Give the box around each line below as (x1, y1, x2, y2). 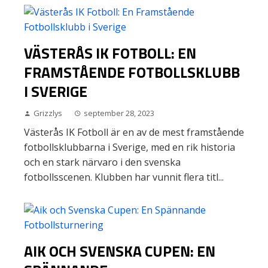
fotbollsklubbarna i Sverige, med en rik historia (24, 141, 235, 154)
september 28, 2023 (84, 108, 154, 118)
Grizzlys (33, 108, 62, 118)
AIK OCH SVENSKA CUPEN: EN (24, 240, 215, 263)
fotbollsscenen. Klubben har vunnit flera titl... (24, 170, 224, 184)
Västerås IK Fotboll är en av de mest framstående (24, 126, 244, 139)
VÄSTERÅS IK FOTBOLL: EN (24, 42, 196, 65)
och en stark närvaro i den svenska (24, 156, 181, 169)
